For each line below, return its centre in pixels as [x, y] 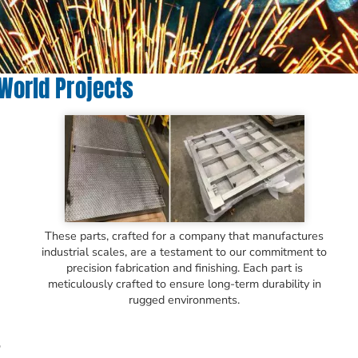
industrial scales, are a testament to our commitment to [185, 252]
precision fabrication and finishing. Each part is [184, 268]
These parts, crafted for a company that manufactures [185, 236]
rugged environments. [185, 300]
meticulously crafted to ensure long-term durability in [184, 284]
